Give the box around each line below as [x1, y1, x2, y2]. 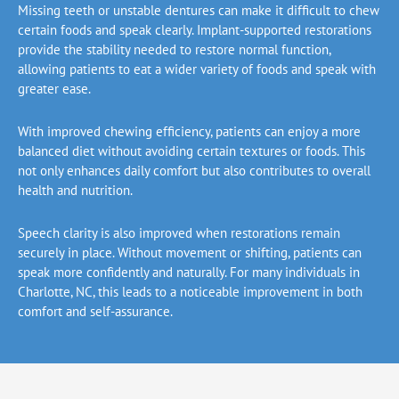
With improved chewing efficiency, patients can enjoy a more [18, 123, 361, 141]
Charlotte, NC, [18, 283, 94, 301]
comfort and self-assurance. [18, 303, 173, 321]
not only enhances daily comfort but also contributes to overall [18, 162, 370, 180]
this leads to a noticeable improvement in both [94, 283, 362, 301]
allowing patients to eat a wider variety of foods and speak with [18, 60, 376, 77]
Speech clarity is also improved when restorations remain [18, 224, 340, 242]
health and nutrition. [18, 182, 133, 199]
